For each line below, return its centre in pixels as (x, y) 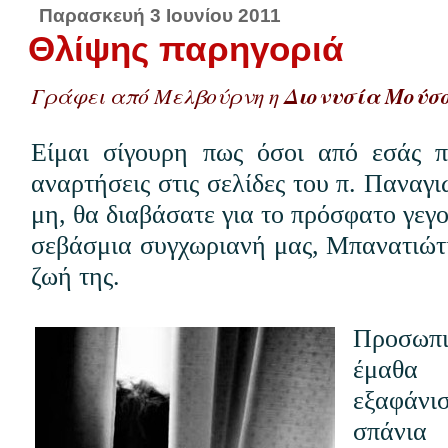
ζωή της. (76, 276)
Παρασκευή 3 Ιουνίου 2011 (159, 15)
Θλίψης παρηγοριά (186, 49)
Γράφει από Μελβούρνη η (158, 96)
